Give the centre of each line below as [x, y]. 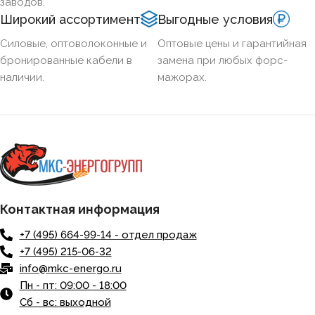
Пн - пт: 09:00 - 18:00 [73, 285]
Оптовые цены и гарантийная [232, 43]
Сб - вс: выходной [65, 302]
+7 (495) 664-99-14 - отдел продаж [108, 234]
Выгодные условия [215, 19]
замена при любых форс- [223, 60]
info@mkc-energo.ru [70, 268]
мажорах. [182, 77]
